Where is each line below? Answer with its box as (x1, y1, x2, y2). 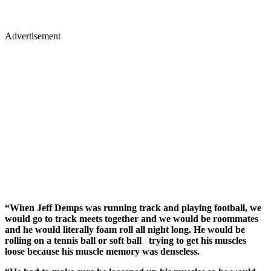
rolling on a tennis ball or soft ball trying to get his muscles (5, 235, 246, 246)
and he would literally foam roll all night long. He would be (5, 224, 245, 235)
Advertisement (5, 31, 60, 42)
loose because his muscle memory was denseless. (5, 246, 200, 257)
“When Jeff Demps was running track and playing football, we (5, 203, 261, 214)
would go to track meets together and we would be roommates (5, 214, 258, 224)
